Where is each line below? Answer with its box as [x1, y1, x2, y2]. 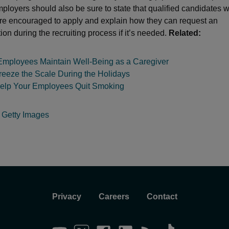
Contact [146, 192, 177, 201]
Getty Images [2, 110, 49, 120]
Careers [98, 192, 129, 201]
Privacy [52, 192, 81, 201]
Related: [169, 29, 201, 38]
